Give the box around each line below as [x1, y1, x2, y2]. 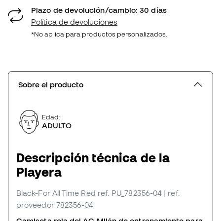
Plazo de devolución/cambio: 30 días [31, 5, 167, 14]
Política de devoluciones [31, 17, 117, 26]
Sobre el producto [18, 79, 83, 89]
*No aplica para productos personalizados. [31, 30, 168, 38]
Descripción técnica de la [16, 150, 170, 165]
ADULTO [42, 121, 72, 130]
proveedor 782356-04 [16, 200, 94, 209]
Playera [16, 164, 62, 179]
